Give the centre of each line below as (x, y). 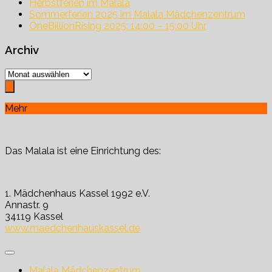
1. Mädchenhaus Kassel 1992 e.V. (77, 193)
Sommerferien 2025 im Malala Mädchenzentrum (137, 15)
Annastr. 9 (27, 205)
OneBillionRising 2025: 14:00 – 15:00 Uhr (118, 26)
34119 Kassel (34, 216)
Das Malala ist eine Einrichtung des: (83, 151)
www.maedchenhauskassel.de (73, 228)
